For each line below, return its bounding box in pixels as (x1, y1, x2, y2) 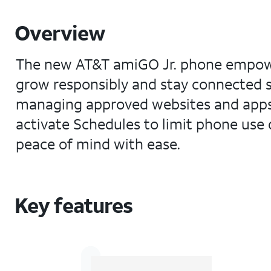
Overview (15, 19, 106, 46)
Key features (15, 192, 133, 218)
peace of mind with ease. (16, 134, 180, 154)
